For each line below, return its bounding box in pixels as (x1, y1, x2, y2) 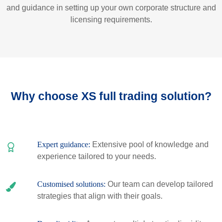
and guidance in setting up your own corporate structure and (6, 3, 216, 12)
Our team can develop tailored (107, 180, 213, 188)
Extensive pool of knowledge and (92, 140, 209, 149)
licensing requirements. (70, 15, 152, 24)
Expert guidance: (37, 140, 92, 149)
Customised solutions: (37, 180, 108, 188)
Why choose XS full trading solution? (10, 90, 212, 103)
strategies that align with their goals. (37, 192, 163, 200)
